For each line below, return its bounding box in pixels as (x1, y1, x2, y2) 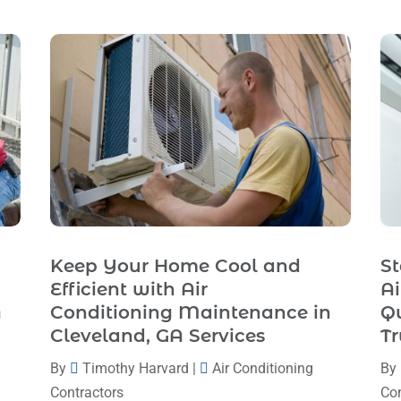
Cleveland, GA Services (49, 325, 265, 347)
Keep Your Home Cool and (49, 255, 301, 277)
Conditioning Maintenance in (49, 302, 331, 324)
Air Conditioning (211, 360, 313, 378)
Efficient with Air (49, 278, 208, 301)
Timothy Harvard (81, 360, 189, 378)
